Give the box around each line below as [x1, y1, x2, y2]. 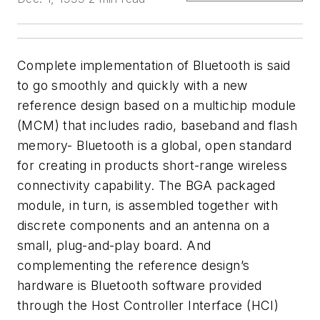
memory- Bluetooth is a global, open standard [17, 138, 292, 153]
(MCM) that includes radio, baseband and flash [17, 118, 297, 133]
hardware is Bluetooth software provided [17, 278, 262, 293]
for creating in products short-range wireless [17, 158, 287, 173]
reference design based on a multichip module [17, 98, 296, 113]
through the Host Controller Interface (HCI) [17, 298, 279, 313]
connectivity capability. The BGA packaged [17, 178, 276, 193]
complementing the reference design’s [17, 258, 250, 273]
